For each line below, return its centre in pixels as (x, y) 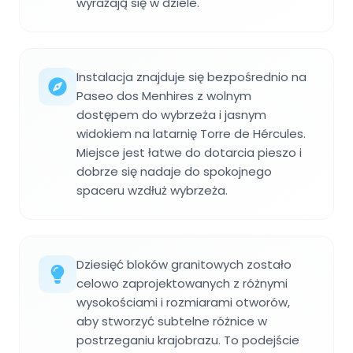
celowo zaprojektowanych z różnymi (182, 284)
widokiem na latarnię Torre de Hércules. (191, 134)
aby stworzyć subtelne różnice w (172, 321)
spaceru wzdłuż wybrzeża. (152, 191)
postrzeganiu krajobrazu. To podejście (188, 340)
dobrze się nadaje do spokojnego (174, 172)
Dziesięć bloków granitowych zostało (184, 265)
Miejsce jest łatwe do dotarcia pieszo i (189, 153)
